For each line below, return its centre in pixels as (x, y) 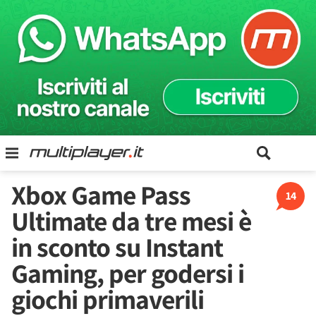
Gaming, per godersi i (128, 273)
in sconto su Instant (117, 247)
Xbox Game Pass (101, 195)
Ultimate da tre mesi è (131, 221)
